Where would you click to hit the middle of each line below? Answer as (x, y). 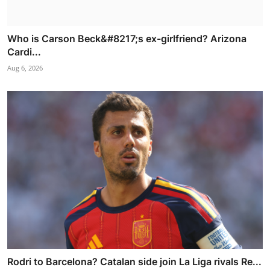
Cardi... (24, 52)
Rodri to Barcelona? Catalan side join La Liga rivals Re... (134, 262)
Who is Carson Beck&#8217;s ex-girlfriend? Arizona (127, 39)
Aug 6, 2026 (25, 68)
